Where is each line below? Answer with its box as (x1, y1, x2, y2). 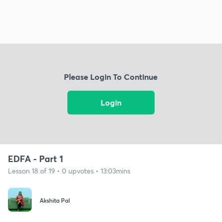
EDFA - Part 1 (8, 152, 63, 165)
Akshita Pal (40, 196, 70, 205)
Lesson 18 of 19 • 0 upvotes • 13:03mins (8, 166, 130, 175)
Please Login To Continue (64, 71, 158, 82)
